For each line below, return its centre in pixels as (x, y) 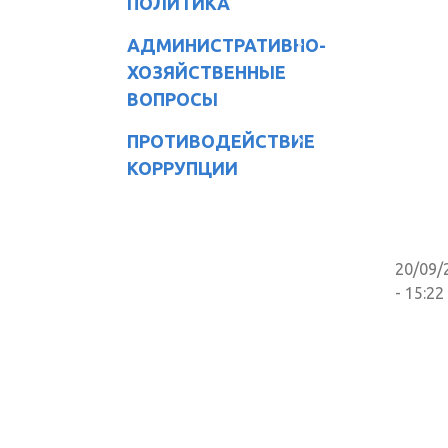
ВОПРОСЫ (172, 98)
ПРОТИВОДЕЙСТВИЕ (221, 140)
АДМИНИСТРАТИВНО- (226, 44)
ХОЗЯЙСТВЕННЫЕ (206, 71)
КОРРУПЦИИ (182, 167)
